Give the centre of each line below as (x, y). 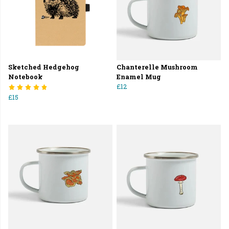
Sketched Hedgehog (44, 67)
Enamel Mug (139, 76)
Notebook (25, 76)
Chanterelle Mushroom (157, 67)
